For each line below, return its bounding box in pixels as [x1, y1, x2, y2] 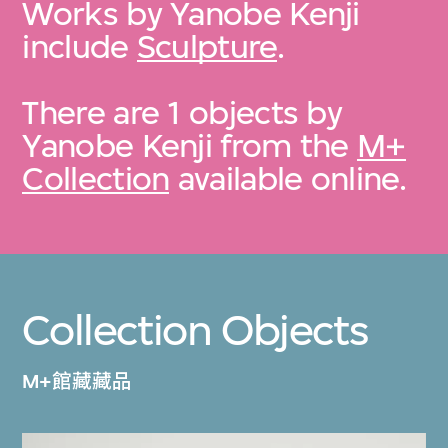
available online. [169, 159, 406, 199]
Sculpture [136, 27, 277, 67]
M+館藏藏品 [22, 370, 133, 394]
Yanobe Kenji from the [22, 126, 358, 166]
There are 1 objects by [22, 93, 343, 133]
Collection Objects [22, 304, 369, 356]
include [22, 27, 137, 67]
